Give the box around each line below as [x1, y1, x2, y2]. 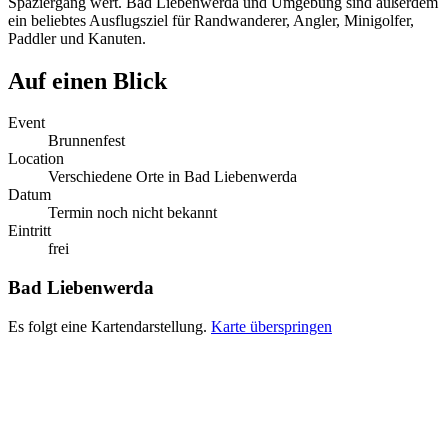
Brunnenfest [48, 132, 125, 150]
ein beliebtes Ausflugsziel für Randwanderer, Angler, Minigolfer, [8, 11, 414, 29]
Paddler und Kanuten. [8, 29, 146, 47]
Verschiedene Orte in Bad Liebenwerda [48, 168, 297, 186]
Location [8, 150, 64, 168]
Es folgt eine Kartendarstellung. [8, 317, 207, 335]
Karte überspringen [211, 317, 332, 335]
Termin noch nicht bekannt [48, 204, 217, 222]
